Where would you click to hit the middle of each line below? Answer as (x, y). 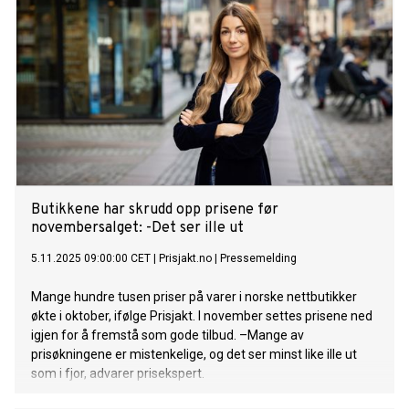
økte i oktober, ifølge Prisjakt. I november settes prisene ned (202, 316)
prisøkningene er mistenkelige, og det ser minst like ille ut (194, 355)
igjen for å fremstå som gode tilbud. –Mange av (168, 336)
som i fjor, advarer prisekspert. (118, 374)
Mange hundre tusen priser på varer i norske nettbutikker (194, 297)
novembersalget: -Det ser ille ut (137, 229)
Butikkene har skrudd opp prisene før (155, 210)
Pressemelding (258, 259)
